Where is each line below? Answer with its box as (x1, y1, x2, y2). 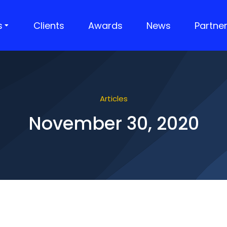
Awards (88, 19, 123, 32)
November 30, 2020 (28, 111, 199, 136)
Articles (99, 93, 128, 104)
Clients (33, 19, 64, 32)
